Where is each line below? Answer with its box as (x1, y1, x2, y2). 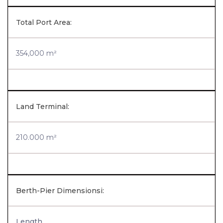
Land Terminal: (16, 102, 69, 111)
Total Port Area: (16, 18, 72, 27)
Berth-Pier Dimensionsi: (16, 186, 104, 195)
